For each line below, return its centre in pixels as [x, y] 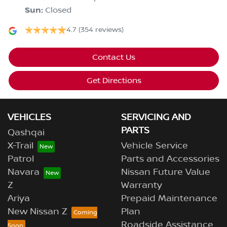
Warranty [142, 185]
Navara [24, 172]
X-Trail [21, 146]
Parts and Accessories [170, 159]
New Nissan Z [37, 212]
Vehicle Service [155, 146]
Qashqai [26, 133]
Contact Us [114, 57]
